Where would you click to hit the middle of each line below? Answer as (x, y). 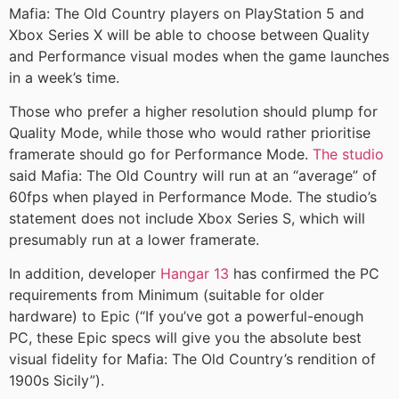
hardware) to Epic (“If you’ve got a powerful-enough (186, 317)
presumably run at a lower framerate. (134, 240)
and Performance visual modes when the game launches (199, 56)
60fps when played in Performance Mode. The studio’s (193, 197)
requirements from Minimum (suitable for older (167, 295)
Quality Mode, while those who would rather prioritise (190, 133)
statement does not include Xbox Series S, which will (187, 219)
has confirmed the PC (304, 274)
